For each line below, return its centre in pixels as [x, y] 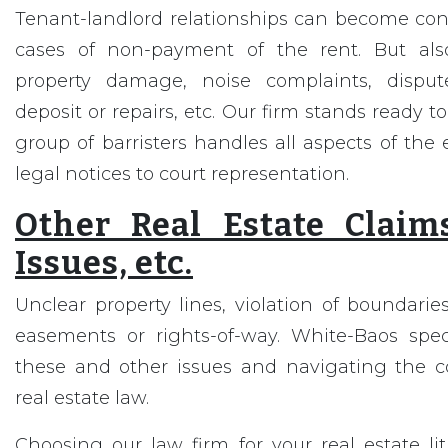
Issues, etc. [104, 263]
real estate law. [82, 398]
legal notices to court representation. [182, 174]
